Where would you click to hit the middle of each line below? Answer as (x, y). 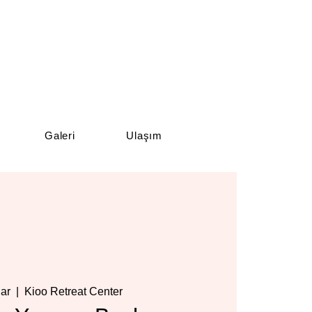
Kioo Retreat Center (74, 292)
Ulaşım (144, 135)
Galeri (60, 135)
